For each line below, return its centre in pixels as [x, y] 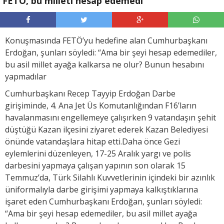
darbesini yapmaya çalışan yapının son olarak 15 [95, 165]
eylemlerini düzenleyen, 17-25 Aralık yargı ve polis [98, 153]
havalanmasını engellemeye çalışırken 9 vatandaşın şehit [110, 117]
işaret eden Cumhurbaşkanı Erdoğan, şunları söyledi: [103, 201]
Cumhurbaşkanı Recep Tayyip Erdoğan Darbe [90, 93]
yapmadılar [26, 76]
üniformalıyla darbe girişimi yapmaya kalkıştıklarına [101, 189]
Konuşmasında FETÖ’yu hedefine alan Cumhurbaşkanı [106, 40]
